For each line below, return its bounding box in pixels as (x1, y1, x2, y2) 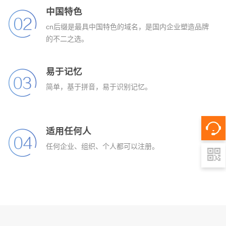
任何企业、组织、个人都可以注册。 (45, 142, 159, 150)
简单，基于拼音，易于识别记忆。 (45, 82, 152, 91)
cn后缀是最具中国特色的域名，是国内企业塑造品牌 (45, 23, 209, 31)
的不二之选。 (45, 35, 88, 43)
